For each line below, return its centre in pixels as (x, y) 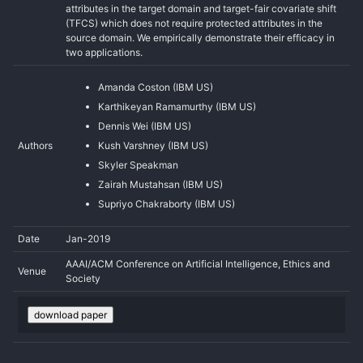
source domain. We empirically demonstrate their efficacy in (200, 37)
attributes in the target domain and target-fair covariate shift (201, 8)
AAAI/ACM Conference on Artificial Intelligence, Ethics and (198, 263)
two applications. (104, 52)
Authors (35, 145)
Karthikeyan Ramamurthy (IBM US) (177, 106)
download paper (70, 314)
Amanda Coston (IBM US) (156, 87)
